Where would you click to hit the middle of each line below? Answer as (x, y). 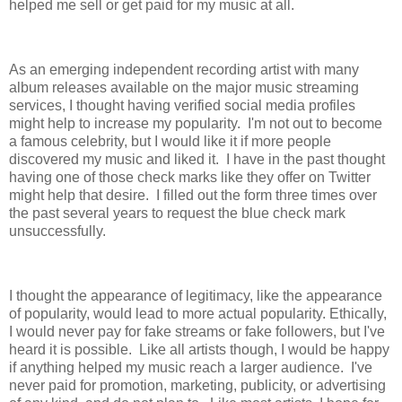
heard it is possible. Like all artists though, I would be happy (199, 349)
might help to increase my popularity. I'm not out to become (196, 123)
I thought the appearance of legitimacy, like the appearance (196, 295)
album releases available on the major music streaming (184, 87)
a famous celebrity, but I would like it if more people (170, 141)
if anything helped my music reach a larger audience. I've (191, 367)
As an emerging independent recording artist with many (184, 69)
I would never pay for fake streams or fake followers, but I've (197, 331)
